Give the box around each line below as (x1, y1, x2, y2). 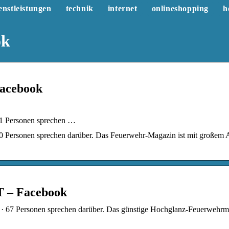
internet (107, 4, 138, 13)
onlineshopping (151, 4, 209, 13)
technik (65, 4, 94, 13)
